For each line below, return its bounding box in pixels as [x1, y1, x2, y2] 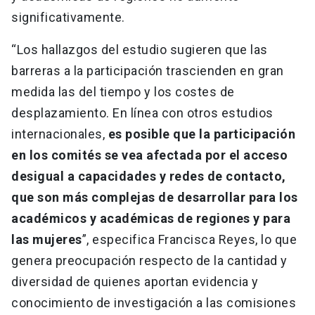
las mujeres [11, 232, 82, 247]
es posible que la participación [108, 127, 295, 142]
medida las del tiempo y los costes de [11, 84, 235, 100]
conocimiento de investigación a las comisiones [11, 295, 296, 311]
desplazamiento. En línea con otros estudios [11, 105, 274, 121]
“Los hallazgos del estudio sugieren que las [11, 42, 268, 58]
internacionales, [11, 127, 108, 142]
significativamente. [11, 10, 125, 25]
